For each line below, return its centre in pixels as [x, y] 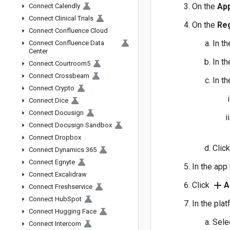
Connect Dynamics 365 [63, 150]
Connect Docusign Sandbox [70, 125]
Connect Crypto [52, 88]
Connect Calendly [54, 6]
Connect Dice [49, 100]
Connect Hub [48, 199]
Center [38, 51]
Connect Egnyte [52, 162]
